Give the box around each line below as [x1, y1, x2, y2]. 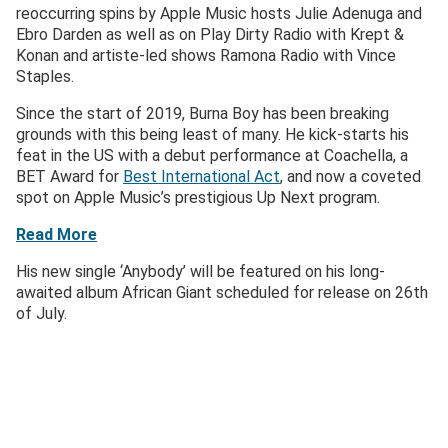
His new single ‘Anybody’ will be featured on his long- [16, 262, 385, 282]
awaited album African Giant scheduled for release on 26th [16, 283, 428, 303]
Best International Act [123, 167, 280, 187]
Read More [16, 225, 97, 245]
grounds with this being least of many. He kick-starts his [16, 125, 409, 145]
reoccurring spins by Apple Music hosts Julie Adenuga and [16, 4, 422, 24]
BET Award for [16, 167, 123, 187]
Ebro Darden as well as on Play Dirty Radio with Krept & [16, 25, 404, 45]
